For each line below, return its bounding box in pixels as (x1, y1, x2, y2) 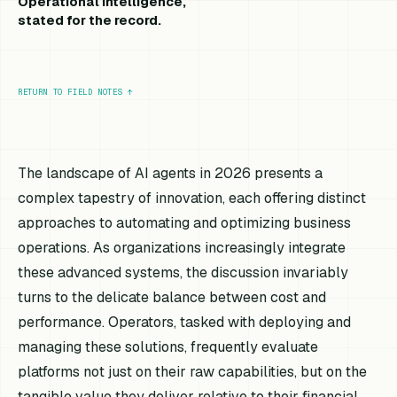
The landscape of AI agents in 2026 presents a (18, 163, 323, 183)
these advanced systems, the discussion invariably (18, 262, 349, 282)
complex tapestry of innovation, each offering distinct (18, 188, 367, 207)
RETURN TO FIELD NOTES (18, 86, 123, 97)
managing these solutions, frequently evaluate (18, 337, 319, 356)
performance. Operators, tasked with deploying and (18, 312, 352, 331)
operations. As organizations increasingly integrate (18, 237, 346, 257)
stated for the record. (18, 12, 162, 28)
